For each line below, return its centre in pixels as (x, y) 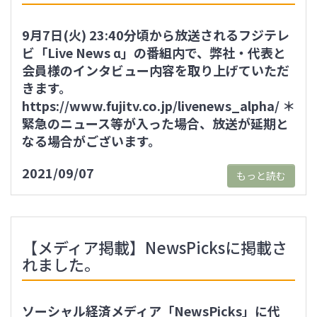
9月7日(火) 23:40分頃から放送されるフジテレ (156, 35)
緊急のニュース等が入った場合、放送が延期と (155, 123)
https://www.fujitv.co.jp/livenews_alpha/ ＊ (158, 105)
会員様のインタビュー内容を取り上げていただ (156, 70)
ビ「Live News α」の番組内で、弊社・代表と (154, 52)
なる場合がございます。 (91, 141)
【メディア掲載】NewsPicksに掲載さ (155, 247)
